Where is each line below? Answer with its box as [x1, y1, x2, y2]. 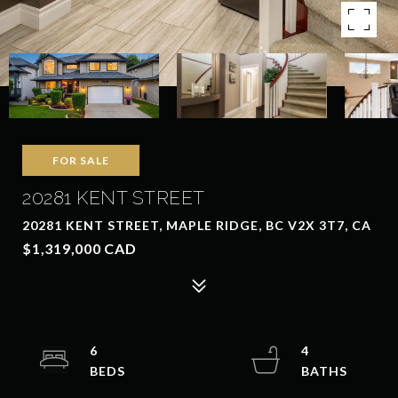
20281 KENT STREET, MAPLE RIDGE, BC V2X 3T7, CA [22, 218, 371, 233]
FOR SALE [52, 154, 109, 167]
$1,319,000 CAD [22, 240, 137, 257]
